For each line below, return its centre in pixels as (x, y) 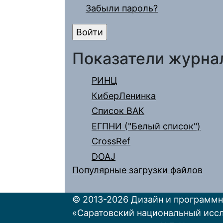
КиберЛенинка (124, 96)
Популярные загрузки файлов (137, 170)
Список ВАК (118, 111)
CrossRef (111, 141)
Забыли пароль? (122, 8)
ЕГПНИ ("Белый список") (146, 126)
